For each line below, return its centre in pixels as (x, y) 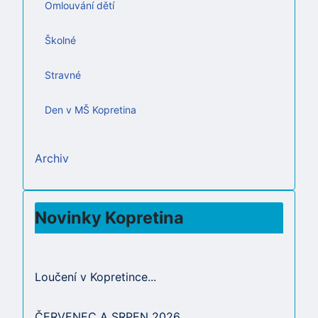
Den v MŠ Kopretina (91, 110)
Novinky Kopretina (109, 218)
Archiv (52, 158)
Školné (60, 40)
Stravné (63, 75)
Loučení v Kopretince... (95, 277)
